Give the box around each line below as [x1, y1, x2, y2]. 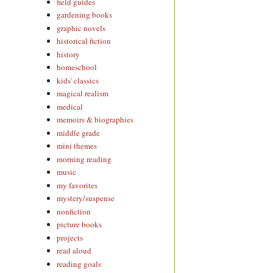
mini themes [57, 140, 97, 152]
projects [57, 232, 83, 243]
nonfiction [57, 205, 91, 217]
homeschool [57, 62, 97, 73]
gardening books [57, 9, 113, 21]
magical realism [57, 88, 109, 99]
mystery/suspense [57, 193, 115, 204]
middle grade [57, 127, 101, 138]
